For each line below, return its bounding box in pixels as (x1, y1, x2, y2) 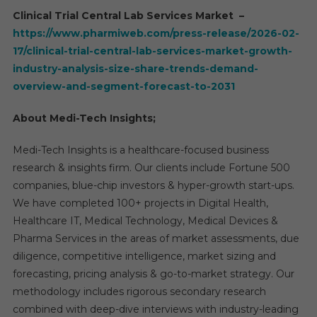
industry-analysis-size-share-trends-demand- (12, 62, 258, 75)
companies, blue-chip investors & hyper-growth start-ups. (12, 179, 294, 192)
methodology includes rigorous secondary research (12, 285, 266, 298)
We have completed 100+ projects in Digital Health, (12, 197, 268, 209)
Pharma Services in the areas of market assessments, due (12, 232, 299, 245)
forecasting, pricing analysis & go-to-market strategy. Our (12, 267, 294, 280)
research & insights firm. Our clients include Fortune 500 (12, 161, 290, 174)
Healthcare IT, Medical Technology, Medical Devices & (12, 214, 278, 227)
